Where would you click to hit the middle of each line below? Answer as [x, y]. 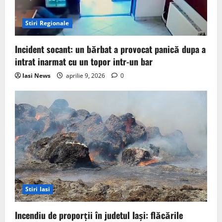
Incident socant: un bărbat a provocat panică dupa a [110, 49]
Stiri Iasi [38, 189]
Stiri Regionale [47, 23]
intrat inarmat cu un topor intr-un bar [84, 61]
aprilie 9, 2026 [85, 75]
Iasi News [36, 75]
